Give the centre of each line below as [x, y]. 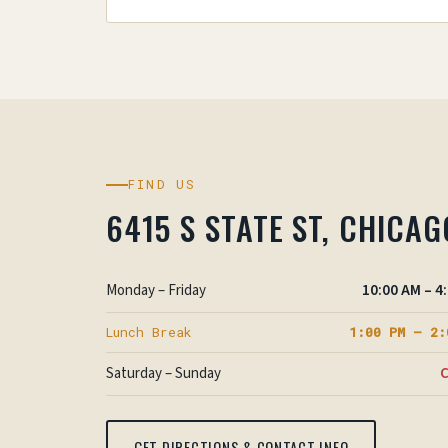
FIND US [162, 184]
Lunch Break [149, 332]
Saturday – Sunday [163, 373]
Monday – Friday [156, 290]
